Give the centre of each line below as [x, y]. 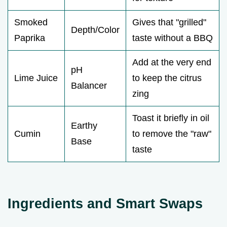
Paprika [30, 38]
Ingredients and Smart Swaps [105, 204]
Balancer [89, 86]
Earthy [84, 126]
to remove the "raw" [172, 134]
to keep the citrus [167, 78]
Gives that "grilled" [169, 23]
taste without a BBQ [173, 38]
